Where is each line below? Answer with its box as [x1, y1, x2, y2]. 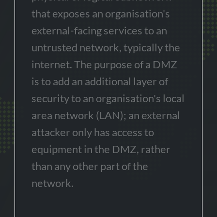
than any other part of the [31, 159, 148, 172]
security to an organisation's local [31, 92, 185, 105]
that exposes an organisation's [31, 7, 170, 20]
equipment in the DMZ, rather [31, 142, 170, 155]
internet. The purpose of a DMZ [31, 58, 177, 71]
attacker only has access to [31, 125, 154, 139]
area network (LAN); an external [31, 108, 180, 122]
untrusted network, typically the [31, 41, 180, 54]
